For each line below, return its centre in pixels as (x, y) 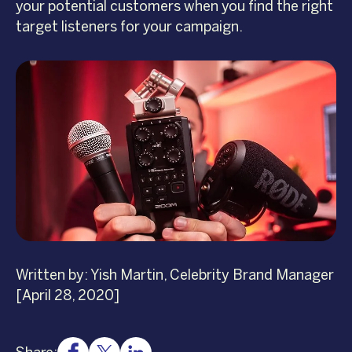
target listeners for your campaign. (129, 26)
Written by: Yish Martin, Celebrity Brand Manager (175, 275)
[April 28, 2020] (68, 295)
